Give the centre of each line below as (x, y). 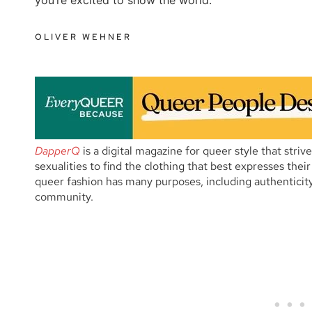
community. (65, 196)
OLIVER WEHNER (83, 37)
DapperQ (57, 150)
